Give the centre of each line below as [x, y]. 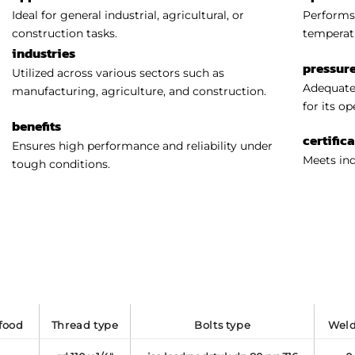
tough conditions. [61, 164]
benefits [36, 126]
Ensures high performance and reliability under [142, 145]
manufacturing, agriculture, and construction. [139, 92]
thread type [88, 326]
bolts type [227, 326]
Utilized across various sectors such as [118, 73]
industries [44, 53]
